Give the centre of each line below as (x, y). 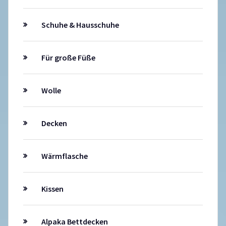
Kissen (52, 189)
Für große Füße (68, 58)
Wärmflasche (64, 156)
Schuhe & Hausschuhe (80, 25)
